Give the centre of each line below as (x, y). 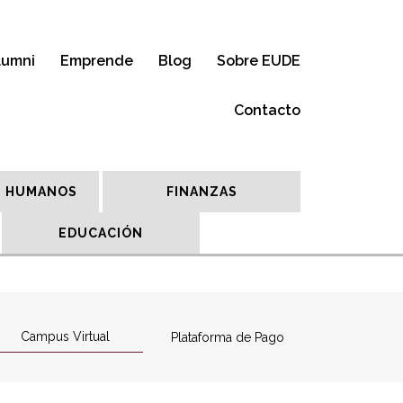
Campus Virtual (65, 336)
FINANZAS (201, 192)
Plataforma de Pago (227, 337)
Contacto (267, 110)
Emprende (97, 61)
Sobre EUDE (259, 61)
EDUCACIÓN (101, 233)
